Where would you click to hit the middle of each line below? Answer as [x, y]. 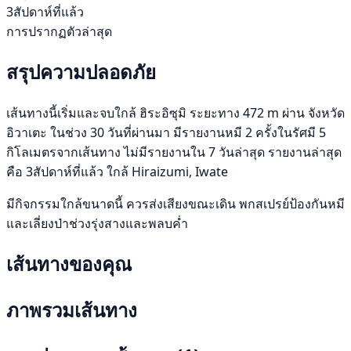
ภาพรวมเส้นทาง [72, 309]
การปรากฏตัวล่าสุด [59, 31]
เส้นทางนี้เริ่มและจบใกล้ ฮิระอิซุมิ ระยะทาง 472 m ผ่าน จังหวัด [175, 112]
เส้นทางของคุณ [69, 263]
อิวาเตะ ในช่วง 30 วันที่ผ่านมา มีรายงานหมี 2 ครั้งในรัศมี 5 [166, 132]
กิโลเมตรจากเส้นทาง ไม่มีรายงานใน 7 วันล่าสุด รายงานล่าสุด [174, 152]
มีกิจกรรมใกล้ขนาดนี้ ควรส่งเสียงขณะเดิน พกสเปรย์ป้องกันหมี [175, 203]
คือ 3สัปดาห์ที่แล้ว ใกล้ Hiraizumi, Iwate [117, 171]
